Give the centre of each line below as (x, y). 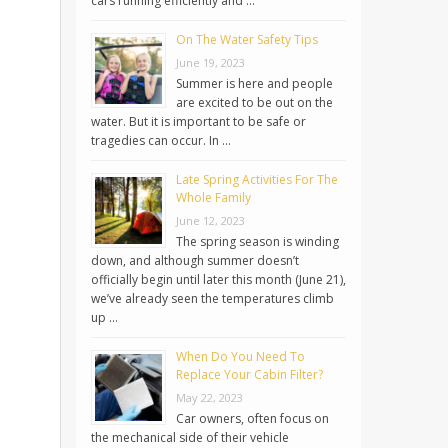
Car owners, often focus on (252, 419)
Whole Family (213, 198)
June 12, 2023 (210, 221)
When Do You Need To (240, 357)
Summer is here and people (254, 84)
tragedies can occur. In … (161, 141)
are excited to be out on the (254, 103)
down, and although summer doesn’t (195, 261)
